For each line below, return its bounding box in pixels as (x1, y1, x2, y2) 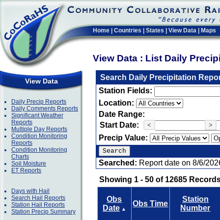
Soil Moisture (11, 160, 46, 167)
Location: (99, 99, 136, 107)
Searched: (99, 159, 139, 167)
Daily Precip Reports (11, 98, 66, 105)
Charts (11, 153, 29, 160)
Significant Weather (11, 112, 63, 119)
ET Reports (11, 167, 41, 174)
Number (180, 204, 211, 212)
